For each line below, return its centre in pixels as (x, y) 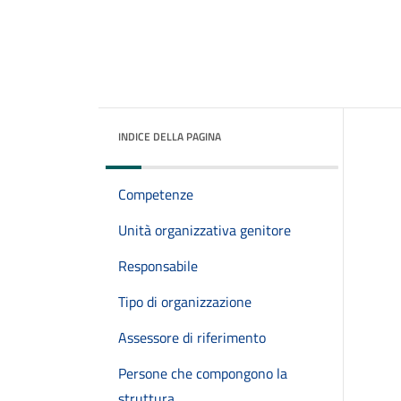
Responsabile (158, 266)
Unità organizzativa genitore (205, 230)
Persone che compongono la (203, 373)
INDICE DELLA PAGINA (170, 137)
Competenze (156, 194)
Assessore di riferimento (192, 337)
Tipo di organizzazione (185, 302)
